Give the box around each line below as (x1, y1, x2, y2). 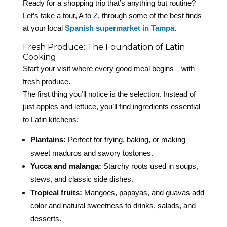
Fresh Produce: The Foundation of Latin (22, 42, 185, 52)
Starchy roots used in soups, (101, 162, 198, 171)
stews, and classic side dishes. (30, 175, 133, 184)
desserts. (30, 214, 61, 223)
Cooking (22, 52, 56, 62)
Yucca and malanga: (30, 162, 101, 171)
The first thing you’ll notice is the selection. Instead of (22, 90, 196, 99)
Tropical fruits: (30, 188, 82, 197)
